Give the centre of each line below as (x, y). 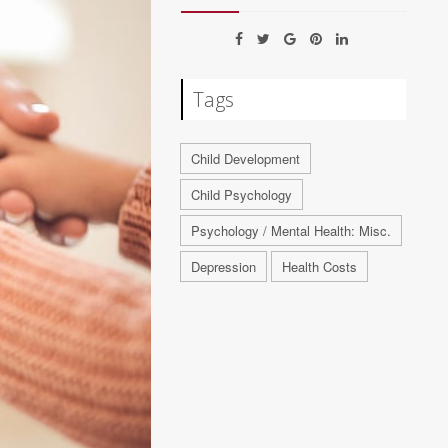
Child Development (246, 158)
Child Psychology (242, 194)
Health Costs (320, 266)
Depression (224, 266)
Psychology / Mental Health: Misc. (291, 230)
